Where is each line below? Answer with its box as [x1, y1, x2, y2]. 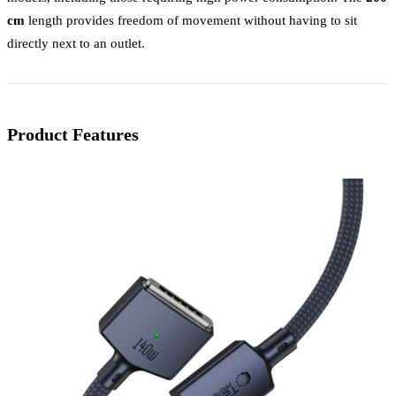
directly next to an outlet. [7, 34, 145, 50]
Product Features [7, 124, 139, 144]
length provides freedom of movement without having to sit [25, 11, 357, 27]
